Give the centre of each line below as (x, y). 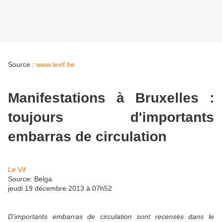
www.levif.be (55, 65)
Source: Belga (30, 179)
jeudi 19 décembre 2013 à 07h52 (60, 188)
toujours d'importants (111, 117)
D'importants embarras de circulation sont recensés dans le (111, 216)
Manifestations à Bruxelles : (111, 98)
